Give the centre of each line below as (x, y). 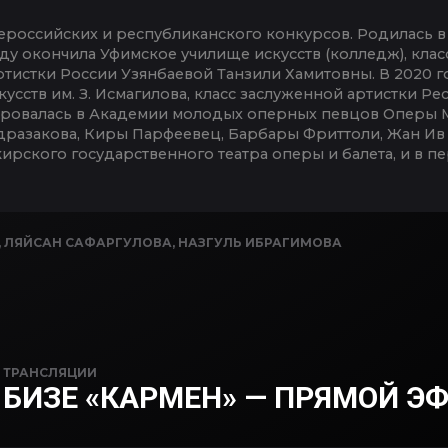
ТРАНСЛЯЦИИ (50, 372)
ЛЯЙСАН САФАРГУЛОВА (88, 242)
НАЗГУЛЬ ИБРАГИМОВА (260, 242)
